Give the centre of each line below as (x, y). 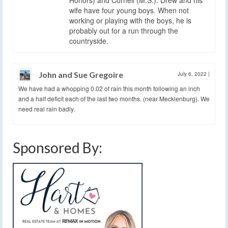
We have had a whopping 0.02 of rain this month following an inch (109, 89)
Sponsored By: (58, 148)
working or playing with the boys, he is (130, 21)
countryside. (89, 41)
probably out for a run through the (124, 31)
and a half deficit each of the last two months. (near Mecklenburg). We (114, 99)
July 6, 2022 (193, 74)
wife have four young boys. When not (129, 10)
